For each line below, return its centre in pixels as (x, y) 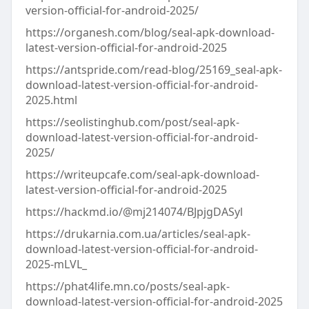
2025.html (51, 100)
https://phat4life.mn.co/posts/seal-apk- (127, 286)
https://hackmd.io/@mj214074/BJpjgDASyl (134, 212)
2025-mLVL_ (56, 264)
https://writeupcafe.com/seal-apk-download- (142, 175)
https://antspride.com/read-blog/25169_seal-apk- (153, 70)
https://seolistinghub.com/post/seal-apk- (132, 122)
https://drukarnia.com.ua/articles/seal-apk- (138, 234)
